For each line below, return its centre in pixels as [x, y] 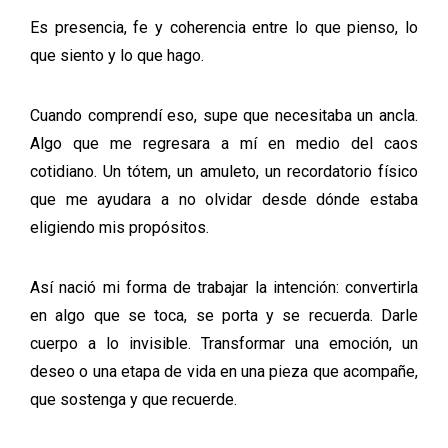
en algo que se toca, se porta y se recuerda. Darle [224, 315]
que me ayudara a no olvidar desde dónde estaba [224, 199]
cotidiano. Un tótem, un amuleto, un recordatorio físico [224, 171]
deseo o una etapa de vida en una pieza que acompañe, [224, 371]
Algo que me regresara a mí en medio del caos [224, 143]
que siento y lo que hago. [117, 55]
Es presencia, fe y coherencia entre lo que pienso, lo [224, 27]
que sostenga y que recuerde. [133, 399]
